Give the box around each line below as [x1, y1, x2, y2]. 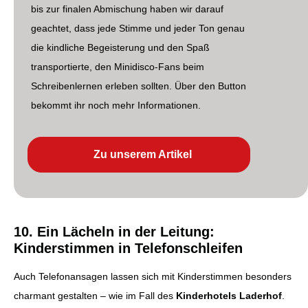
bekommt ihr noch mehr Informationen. [31, 99, 201, 111]
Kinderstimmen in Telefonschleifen [14, 240, 243, 256]
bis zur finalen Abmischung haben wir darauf [31, 3, 223, 14]
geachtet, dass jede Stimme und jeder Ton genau [31, 22, 245, 34]
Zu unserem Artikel [93, 148, 192, 160]
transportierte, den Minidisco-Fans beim [31, 60, 204, 72]
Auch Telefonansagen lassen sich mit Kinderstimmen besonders [14, 270, 291, 282]
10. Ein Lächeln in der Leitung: [14, 223, 214, 239]
